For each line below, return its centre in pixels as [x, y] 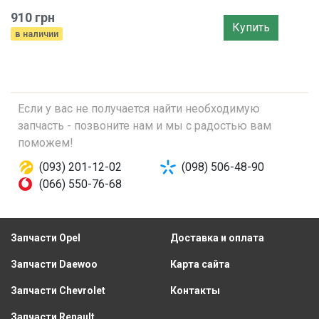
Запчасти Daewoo [54, 264]
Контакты [195, 291]
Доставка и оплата [217, 238]
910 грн [33, 17]
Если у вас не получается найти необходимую [139, 109]
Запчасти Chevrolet [58, 291]
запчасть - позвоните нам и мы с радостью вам [145, 126]
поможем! [46, 143]
